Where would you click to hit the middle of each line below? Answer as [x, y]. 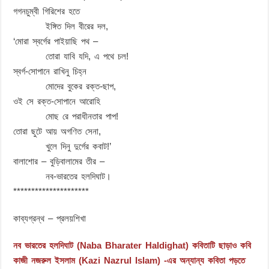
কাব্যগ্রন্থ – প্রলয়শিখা [50, 218]
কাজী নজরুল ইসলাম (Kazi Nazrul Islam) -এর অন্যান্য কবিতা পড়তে [129, 260]
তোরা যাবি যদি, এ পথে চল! [71, 56]
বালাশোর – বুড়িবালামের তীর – [59, 161]
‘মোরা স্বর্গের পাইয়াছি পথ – [56, 41]
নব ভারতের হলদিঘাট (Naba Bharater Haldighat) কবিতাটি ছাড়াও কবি [132, 245]
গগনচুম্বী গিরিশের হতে [47, 11]
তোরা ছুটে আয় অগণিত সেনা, [57, 131]
